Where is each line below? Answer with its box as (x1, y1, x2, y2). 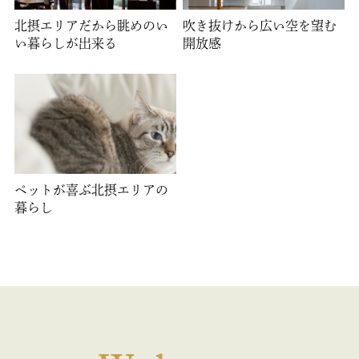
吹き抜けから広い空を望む (183, 19, 337, 33)
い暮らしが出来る (14, 37, 117, 50)
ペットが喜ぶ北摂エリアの (14, 184, 168, 197)
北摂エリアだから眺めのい (14, 19, 168, 33)
